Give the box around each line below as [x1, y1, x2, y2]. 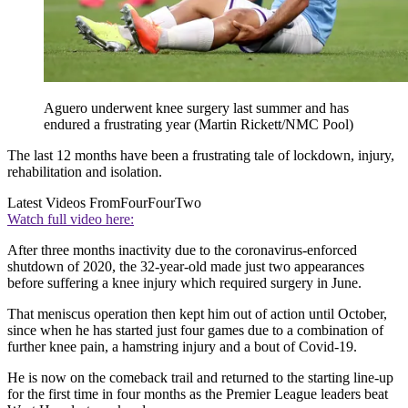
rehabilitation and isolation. [7, 164, 162, 180]
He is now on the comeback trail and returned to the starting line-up [7, 370, 393, 386]
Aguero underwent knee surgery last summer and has [44, 100, 349, 117]
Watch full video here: [7, 211, 134, 228]
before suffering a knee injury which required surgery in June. [7, 275, 362, 291]
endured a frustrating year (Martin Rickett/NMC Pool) [44, 117, 353, 133]
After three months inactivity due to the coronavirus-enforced [7, 242, 357, 259]
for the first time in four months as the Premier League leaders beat [7, 386, 388, 403]
